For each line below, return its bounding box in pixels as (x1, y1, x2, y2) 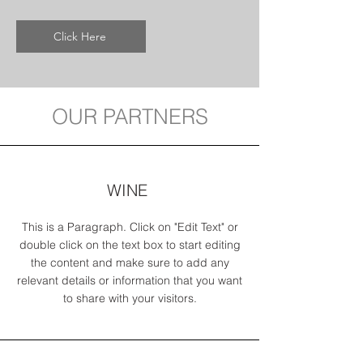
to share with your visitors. (62, 291, 197, 305)
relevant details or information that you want (17, 273, 242, 288)
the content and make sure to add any (30, 255, 229, 270)
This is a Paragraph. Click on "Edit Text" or (21, 220, 238, 234)
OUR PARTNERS (51, 104, 208, 130)
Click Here (53, 29, 106, 44)
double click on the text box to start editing (19, 237, 241, 252)
